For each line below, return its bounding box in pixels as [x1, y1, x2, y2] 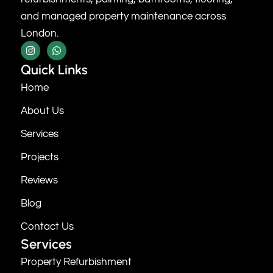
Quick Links [21, 61, 88, 78]
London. [21, 28, 58, 40]
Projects [21, 151, 58, 163]
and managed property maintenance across [21, 11, 226, 23]
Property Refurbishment [21, 256, 132, 268]
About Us [21, 105, 64, 116]
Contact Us [21, 221, 74, 232]
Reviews [21, 174, 58, 186]
